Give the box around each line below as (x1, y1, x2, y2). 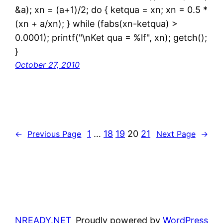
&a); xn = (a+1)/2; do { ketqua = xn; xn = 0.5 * (15, 4, 208, 15)
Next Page (156, 128, 196, 139)
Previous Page (27, 128, 82, 139)
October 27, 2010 (15, 60, 80, 70)
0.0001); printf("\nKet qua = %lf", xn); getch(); (15, 32, 208, 43)
